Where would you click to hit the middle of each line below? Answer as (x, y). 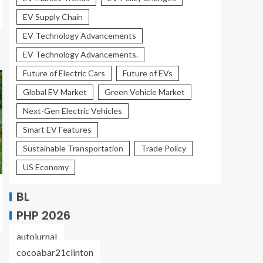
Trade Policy (163, 149)
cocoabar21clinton (55, 252)
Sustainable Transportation (73, 149)
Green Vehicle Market (145, 92)
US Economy (46, 167)
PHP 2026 (43, 216)
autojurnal (37, 237)
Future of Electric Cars (64, 73)
